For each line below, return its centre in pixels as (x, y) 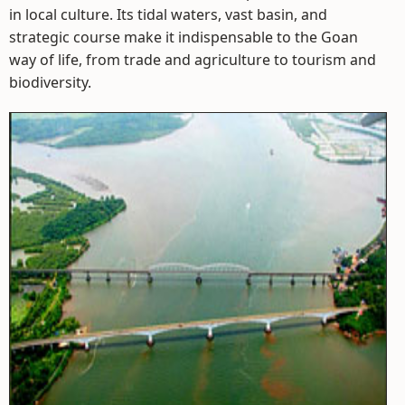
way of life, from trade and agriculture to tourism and (193, 60)
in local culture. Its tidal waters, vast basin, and (168, 14)
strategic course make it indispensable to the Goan (184, 37)
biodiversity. (50, 82)
